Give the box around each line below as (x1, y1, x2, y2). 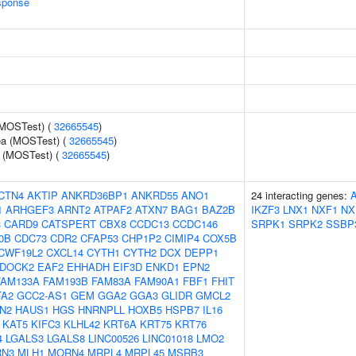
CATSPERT (41, 216, 96, 231)
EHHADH (67, 259, 110, 274)
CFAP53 (80, 230, 118, 246)
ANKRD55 (131, 188, 178, 203)
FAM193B (43, 273, 88, 288)
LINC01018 (142, 331, 193, 346)
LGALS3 (6, 331, 44, 346)
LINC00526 (88, 331, 139, 346)
